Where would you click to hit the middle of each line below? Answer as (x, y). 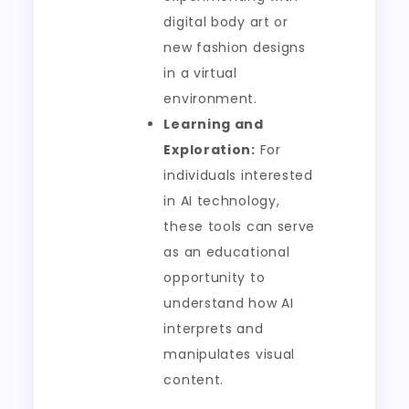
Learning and (214, 124)
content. (194, 380)
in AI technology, (222, 201)
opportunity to (215, 278)
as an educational (227, 252)
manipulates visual (230, 354)
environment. (210, 99)
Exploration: (210, 150)
